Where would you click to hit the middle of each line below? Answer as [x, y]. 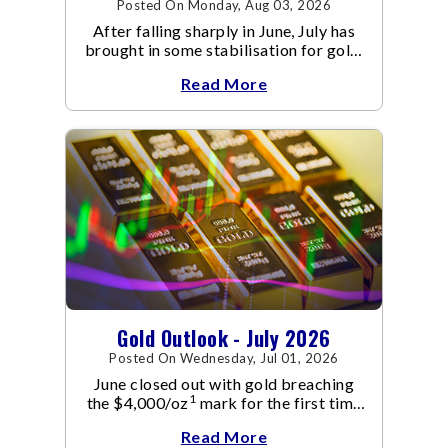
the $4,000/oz [137, 402]
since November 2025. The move [224, 421]
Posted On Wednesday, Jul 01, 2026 [224, 357]
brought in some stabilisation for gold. [224, 50]
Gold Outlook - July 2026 [224, 337]
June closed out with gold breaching [224, 383]
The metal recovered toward [224, 69]
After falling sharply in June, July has [224, 31]
